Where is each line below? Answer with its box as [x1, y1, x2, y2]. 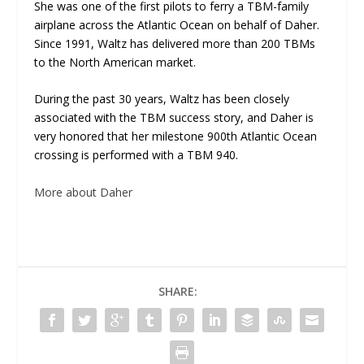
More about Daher [34, 184, 133, 200]
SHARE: [158, 283, 197, 299]
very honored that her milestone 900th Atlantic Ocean [34, 128, 318, 145]
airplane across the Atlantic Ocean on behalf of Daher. [34, 17, 323, 33]
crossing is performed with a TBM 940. [34, 147, 242, 163]
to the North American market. [34, 54, 197, 71]
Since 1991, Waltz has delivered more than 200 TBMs [34, 36, 316, 52]
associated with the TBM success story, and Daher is [34, 110, 314, 126]
